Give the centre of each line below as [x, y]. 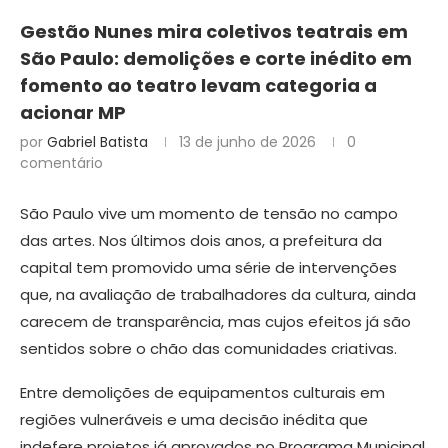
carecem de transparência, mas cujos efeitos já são [215, 321]
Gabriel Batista [97, 141]
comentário [61, 162]
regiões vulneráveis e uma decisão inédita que [194, 419]
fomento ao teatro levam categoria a [198, 85]
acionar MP [73, 112]
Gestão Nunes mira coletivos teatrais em [214, 31]
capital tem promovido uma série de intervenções [208, 267]
